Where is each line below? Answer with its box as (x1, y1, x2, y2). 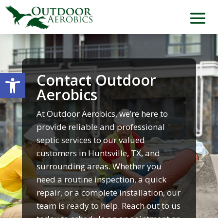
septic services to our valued (36, 134, 145, 146)
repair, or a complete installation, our (36, 187, 181, 199)
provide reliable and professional (36, 121, 165, 133)
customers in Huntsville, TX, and (36, 147, 160, 159)
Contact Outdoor (36, 70, 156, 91)
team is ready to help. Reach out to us (36, 200, 181, 212)
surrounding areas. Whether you (36, 161, 162, 172)
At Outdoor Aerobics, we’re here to (36, 108, 168, 120)
